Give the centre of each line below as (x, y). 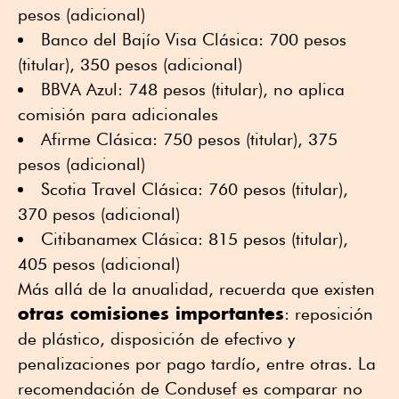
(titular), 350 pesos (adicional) (130, 64)
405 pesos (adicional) (99, 263)
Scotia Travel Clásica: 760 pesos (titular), (195, 188)
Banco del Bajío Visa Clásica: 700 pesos (194, 39)
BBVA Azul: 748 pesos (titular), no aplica (193, 89)
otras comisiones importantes (151, 313)
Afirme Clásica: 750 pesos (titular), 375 (189, 138)
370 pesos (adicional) (99, 213)
